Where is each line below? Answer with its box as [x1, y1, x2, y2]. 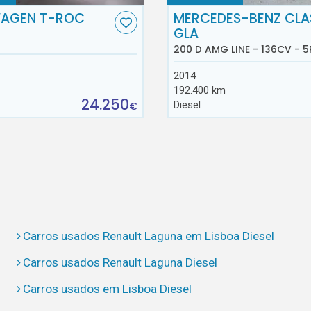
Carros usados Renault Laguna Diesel [23, 255, 218, 270]
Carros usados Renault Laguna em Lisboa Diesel [23, 228, 275, 243]
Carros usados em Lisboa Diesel [23, 282, 192, 296]
